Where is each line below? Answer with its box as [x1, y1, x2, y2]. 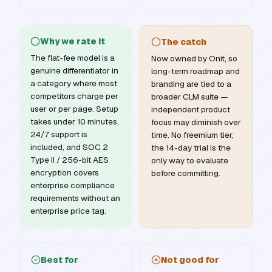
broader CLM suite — [151, 91, 228, 102]
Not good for [161, 254, 219, 265]
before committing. [151, 168, 220, 178]
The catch [161, 36, 206, 47]
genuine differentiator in [30, 65, 118, 76]
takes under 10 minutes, [30, 116, 119, 127]
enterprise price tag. [30, 205, 106, 216]
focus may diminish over [151, 117, 241, 127]
